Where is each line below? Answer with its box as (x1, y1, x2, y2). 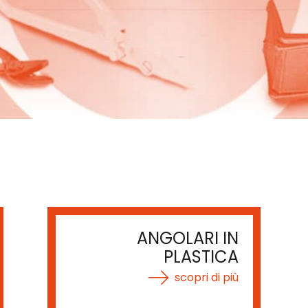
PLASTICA (163, 245, 239, 269)
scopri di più (174, 269, 239, 285)
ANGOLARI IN (136, 227, 239, 250)
